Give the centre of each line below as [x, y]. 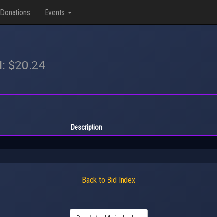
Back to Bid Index [108, 180]
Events [56, 12]
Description [86, 127]
